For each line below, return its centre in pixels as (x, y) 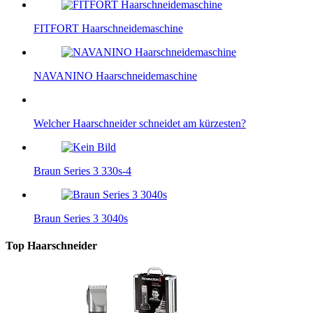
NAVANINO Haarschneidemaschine (115, 75)
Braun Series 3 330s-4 (82, 170)
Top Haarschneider (51, 245)
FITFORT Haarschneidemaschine (108, 28)
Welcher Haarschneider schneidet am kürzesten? (140, 123)
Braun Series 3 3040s (81, 218)
